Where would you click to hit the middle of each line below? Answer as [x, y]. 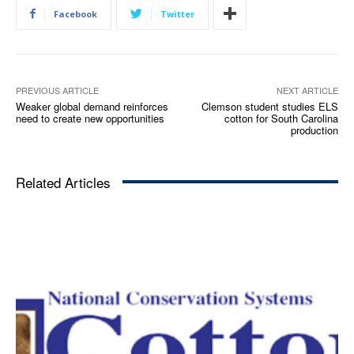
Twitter [177, 13]
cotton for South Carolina [281, 118]
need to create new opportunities [90, 118]
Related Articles [63, 182]
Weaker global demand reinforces [92, 106]
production [314, 130]
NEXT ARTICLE [307, 90]
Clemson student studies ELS [269, 106]
